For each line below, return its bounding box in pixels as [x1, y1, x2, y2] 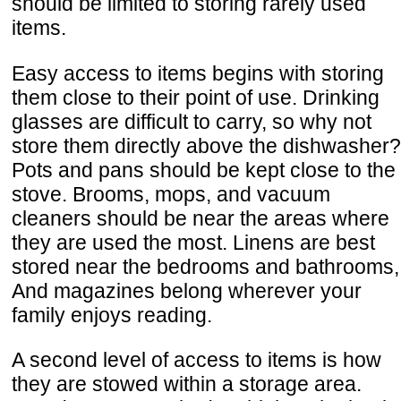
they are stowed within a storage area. [12, 371, 362, 396]
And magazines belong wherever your [12, 278, 362, 303]
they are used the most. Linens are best [12, 230, 375, 254]
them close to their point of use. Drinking [12, 85, 380, 109]
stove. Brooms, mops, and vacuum [12, 182, 330, 206]
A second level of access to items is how [12, 347, 381, 371]
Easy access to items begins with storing [12, 61, 384, 85]
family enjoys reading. [12, 303, 212, 327]
